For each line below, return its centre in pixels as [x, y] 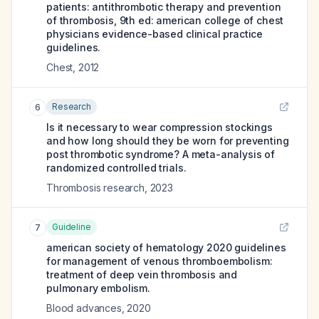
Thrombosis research [95, 188]
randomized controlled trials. [116, 168]
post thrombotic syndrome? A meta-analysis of [161, 154]
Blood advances [84, 308]
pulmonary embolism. [98, 288]
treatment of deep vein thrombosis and [142, 274]
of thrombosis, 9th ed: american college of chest [165, 20]
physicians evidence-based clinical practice [155, 34]
